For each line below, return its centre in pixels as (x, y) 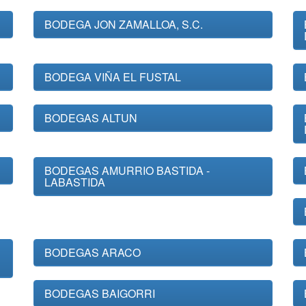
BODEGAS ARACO (93, 252)
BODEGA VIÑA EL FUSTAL (113, 77)
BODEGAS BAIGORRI (100, 293)
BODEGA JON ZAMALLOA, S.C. (124, 24)
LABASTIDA (75, 182)
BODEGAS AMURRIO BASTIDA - (127, 170)
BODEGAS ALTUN (91, 118)
